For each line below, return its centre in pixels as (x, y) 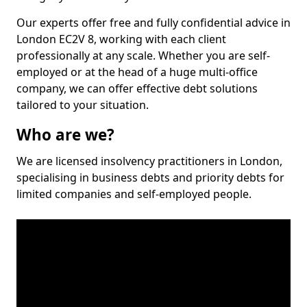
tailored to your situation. (83, 105)
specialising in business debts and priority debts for (150, 177)
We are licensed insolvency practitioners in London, (149, 161)
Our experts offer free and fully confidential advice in (153, 23)
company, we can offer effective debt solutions (137, 88)
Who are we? (65, 135)
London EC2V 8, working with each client (121, 39)
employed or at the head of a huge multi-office (137, 72)
